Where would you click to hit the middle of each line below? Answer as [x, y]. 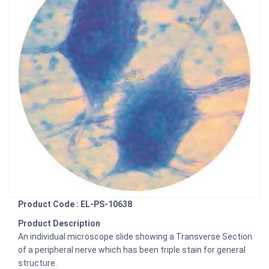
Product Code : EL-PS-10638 [75, 204]
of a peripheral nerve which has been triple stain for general [132, 250]
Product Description [59, 224]
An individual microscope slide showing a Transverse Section [135, 237]
